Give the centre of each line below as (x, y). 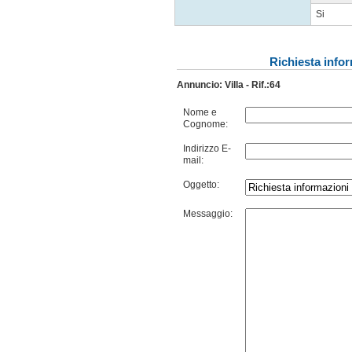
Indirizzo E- (207, 148)
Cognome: (205, 124)
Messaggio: (208, 214)
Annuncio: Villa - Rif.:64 (229, 85)
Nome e (200, 112)
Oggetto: (201, 185)
